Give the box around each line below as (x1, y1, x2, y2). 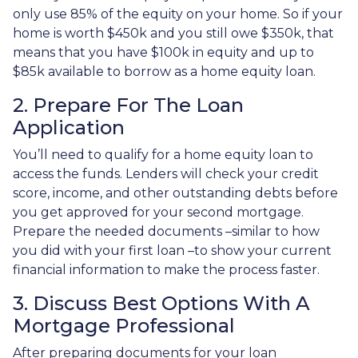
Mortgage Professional (13, 313, 235, 337)
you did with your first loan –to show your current (13, 242, 332, 258)
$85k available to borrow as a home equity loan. (13, 63, 319, 79)
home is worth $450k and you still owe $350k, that (13, 25, 334, 41)
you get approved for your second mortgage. (13, 204, 304, 220)
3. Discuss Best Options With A (13, 291, 310, 315)
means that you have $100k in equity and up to (13, 44, 314, 60)
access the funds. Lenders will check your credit (13, 165, 319, 181)
